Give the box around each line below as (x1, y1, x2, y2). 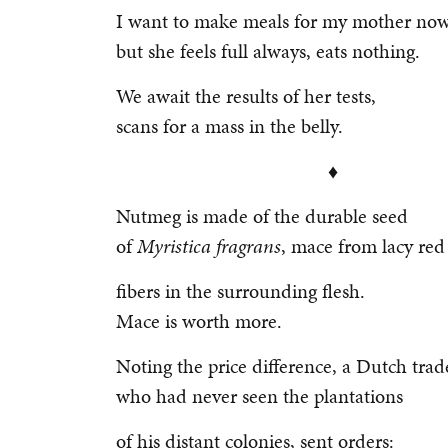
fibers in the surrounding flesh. (116, 277, 370, 305)
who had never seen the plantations (116, 382, 408, 410)
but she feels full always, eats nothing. (116, 37, 420, 65)
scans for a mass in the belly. (116, 112, 343, 140)
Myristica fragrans (137, 232, 281, 260)
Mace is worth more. (116, 307, 287, 335)
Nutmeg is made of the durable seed (116, 202, 413, 230)
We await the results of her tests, (116, 82, 381, 110)
